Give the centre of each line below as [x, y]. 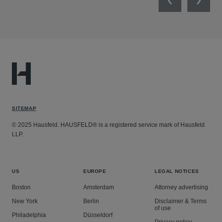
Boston [21, 187]
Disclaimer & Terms [180, 201]
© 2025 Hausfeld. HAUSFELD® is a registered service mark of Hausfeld [108, 125]
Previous [185, 6]
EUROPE [95, 171]
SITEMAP [24, 108]
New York [25, 201]
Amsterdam [98, 187]
